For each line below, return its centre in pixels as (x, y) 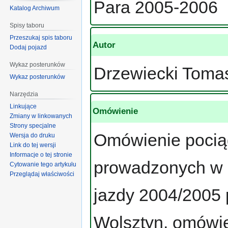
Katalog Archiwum (35, 8)
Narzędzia (24, 94)
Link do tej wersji (33, 145)
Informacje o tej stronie (41, 154)
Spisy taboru (27, 26)
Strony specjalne (33, 125)
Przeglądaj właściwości (42, 174)
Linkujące (23, 106)
